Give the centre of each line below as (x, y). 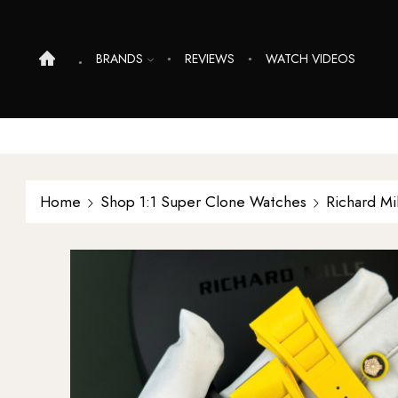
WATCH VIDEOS (310, 59)
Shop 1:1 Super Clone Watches (203, 201)
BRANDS (119, 59)
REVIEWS (210, 59)
